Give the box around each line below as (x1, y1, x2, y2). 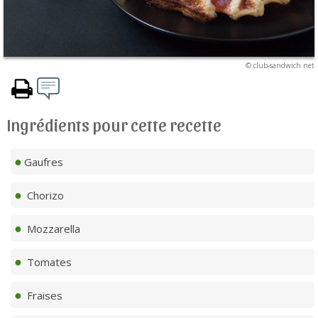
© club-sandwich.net (246, 60, 314, 70)
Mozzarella (24, 221, 80, 236)
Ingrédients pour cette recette (7, 114, 221, 134)
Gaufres (24, 154, 63, 169)
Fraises (24, 287, 62, 302)
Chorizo (24, 187, 64, 202)
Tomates (24, 254, 72, 269)
